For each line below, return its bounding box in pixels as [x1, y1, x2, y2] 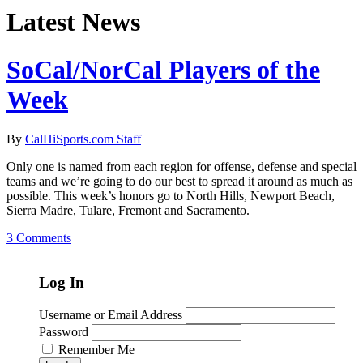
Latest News [6, 7, 140, 37]
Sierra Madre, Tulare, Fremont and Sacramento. [6, 203, 250, 218]
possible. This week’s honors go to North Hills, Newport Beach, [6, 189, 335, 203]
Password [39, 324, 88, 339]
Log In [39, 274, 84, 292]
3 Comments [6, 231, 71, 246]
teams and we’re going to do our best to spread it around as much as [6, 174, 352, 189]
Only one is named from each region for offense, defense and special [6, 160, 357, 174]
